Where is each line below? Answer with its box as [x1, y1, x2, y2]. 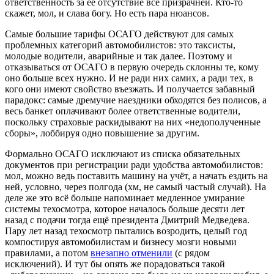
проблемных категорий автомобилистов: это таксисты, [5, 39, 235, 50]
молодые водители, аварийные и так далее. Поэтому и [5, 50, 232, 61]
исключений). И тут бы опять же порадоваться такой [5, 258, 225, 269]
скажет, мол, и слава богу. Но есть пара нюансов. [5, 7, 209, 18]
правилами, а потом [5, 247, 91, 258]
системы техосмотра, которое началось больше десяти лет [5, 203, 245, 214]
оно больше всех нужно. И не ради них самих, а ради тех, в [5, 72, 253, 83]
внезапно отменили [91, 247, 172, 258]
